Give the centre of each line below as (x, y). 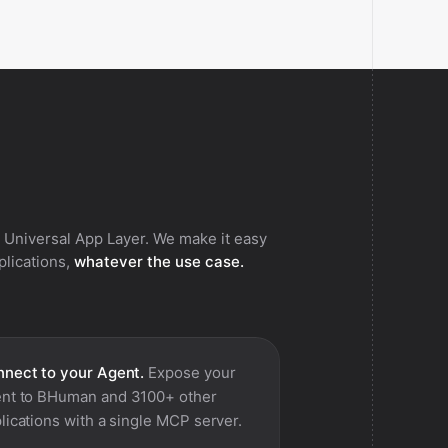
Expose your (190, 372)
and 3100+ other (156, 396)
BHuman (67, 396)
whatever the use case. (158, 261)
